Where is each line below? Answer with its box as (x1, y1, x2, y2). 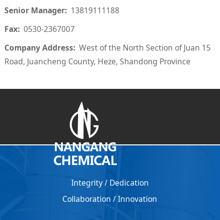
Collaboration (62, 193, 111, 204)
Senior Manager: (4, 5, 71, 16)
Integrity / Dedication (71, 177, 149, 188)
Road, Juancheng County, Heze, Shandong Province (4, 56, 191, 67)
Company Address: (4, 42, 79, 54)
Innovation (118, 193, 158, 204)
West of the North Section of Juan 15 (79, 42, 211, 54)
